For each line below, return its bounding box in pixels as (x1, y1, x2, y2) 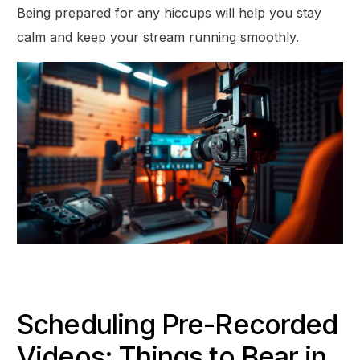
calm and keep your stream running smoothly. (17, 28, 300, 45)
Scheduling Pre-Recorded (17, 307, 338, 341)
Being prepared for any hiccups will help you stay (17, 4, 322, 21)
